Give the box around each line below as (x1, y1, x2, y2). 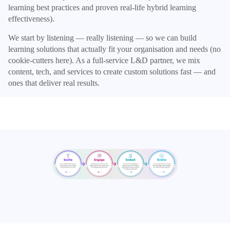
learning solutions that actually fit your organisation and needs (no (8, 44, 221, 53)
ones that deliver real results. (8, 78, 100, 87)
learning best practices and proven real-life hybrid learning (8, 3, 196, 12)
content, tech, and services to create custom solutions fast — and (8, 67, 216, 76)
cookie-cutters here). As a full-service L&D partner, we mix (8, 55, 200, 65)
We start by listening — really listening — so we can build (8, 33, 197, 42)
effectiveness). (8, 14, 54, 23)
